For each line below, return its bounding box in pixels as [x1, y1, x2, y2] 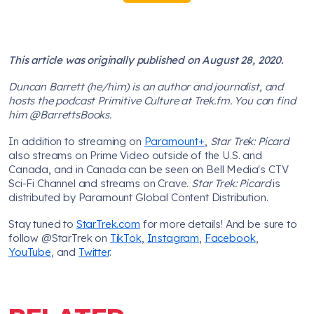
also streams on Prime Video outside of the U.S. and [8, 149, 262, 163]
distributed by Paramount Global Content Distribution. [8, 191, 268, 205]
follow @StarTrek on [8, 231, 110, 245]
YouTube [8, 245, 51, 259]
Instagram [146, 231, 200, 245]
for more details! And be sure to [139, 217, 297, 231]
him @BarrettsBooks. [8, 108, 111, 122]
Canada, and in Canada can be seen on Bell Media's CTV [8, 163, 289, 177]
